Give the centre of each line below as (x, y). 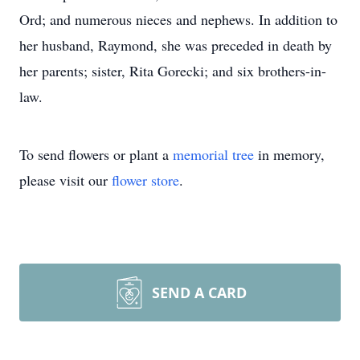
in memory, (289, 154)
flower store (145, 180)
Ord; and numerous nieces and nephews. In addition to (178, 19)
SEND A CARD (199, 292)
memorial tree (213, 154)
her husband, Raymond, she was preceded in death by (176, 45)
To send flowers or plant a (96, 154)
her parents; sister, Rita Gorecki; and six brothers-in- (173, 71)
